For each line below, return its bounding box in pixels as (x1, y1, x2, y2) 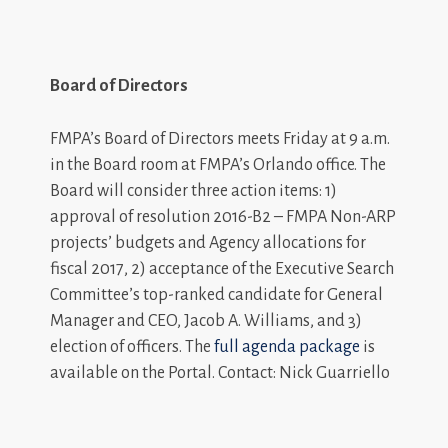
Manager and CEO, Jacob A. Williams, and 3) (50, 311, 362, 330)
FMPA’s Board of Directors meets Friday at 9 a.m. (50, 129, 390, 148)
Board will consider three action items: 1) (50, 181, 337, 200)
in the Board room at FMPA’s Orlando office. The (50, 155, 386, 174)
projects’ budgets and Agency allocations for (50, 233, 366, 252)
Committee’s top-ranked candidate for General (50, 285, 383, 304)
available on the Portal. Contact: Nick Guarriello (50, 363, 390, 382)
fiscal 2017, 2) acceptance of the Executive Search (50, 259, 394, 278)
